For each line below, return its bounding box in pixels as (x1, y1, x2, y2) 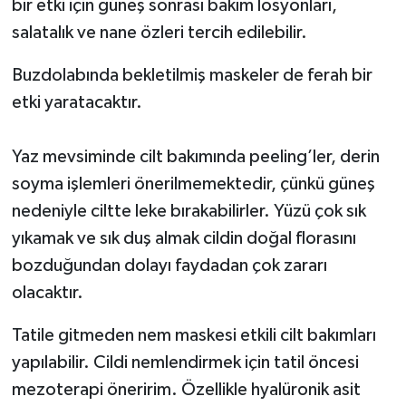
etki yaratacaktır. (11, 93, 146, 112)
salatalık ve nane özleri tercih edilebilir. (11, 24, 314, 43)
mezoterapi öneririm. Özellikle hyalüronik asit (11, 381, 361, 400)
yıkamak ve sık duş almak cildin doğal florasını (11, 229, 356, 248)
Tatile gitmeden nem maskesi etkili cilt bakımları (11, 326, 376, 345)
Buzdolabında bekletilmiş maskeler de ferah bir (11, 66, 372, 85)
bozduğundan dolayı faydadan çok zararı (11, 256, 327, 275)
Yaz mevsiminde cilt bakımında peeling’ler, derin (11, 148, 380, 167)
